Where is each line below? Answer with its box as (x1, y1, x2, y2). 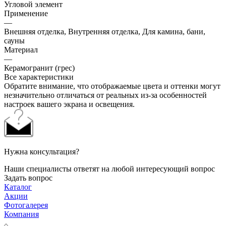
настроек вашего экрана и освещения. (4, 99, 135, 108)
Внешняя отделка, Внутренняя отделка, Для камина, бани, (4, 27, 205, 36)
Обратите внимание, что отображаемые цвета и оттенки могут (4, 81, 220, 90)
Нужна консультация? (4, 147, 79, 156)
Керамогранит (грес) (4, 63, 75, 72)
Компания (4, 209, 39, 218)
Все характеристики (4, 72, 74, 81)
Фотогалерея (4, 200, 48, 209)
